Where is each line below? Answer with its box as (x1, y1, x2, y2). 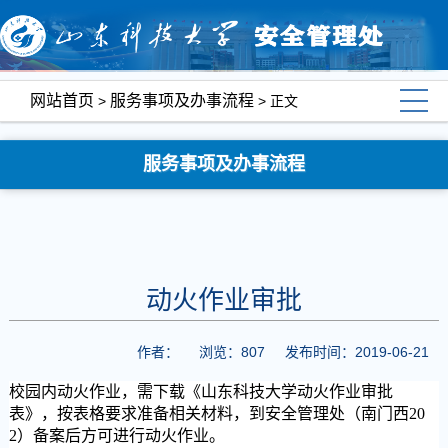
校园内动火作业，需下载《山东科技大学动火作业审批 (8, 383, 393, 400)
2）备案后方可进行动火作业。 (8, 427, 225, 444)
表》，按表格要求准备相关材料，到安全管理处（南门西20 (8, 405, 425, 422)
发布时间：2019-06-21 (285, 344, 430, 360)
